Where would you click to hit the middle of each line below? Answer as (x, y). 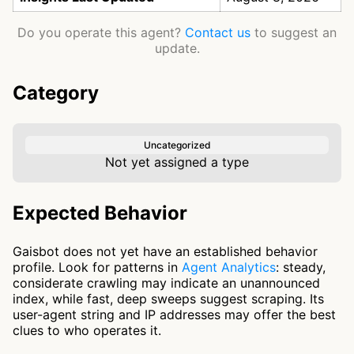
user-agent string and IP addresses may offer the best (174, 314)
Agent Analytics (229, 267)
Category (56, 93)
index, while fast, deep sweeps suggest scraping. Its (168, 299)
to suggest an (294, 32)
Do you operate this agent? (101, 32)
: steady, (301, 267)
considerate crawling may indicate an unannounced (166, 283)
